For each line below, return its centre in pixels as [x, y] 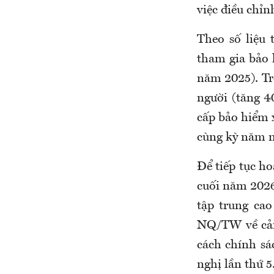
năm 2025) [226, 79]
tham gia [223, 60]
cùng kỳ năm [233, 138]
